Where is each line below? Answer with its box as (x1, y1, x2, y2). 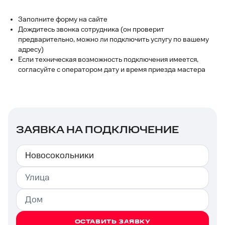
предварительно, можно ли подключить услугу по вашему (18, 35, 209, 44)
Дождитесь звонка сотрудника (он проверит (18, 25, 164, 34)
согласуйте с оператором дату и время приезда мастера (18, 65, 207, 74)
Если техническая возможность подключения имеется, (18, 55, 198, 64)
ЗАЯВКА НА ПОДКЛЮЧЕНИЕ (16, 124, 179, 136)
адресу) (18, 45, 45, 54)
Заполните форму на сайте (18, 15, 107, 24)
